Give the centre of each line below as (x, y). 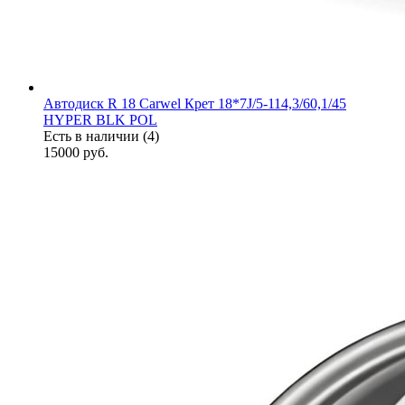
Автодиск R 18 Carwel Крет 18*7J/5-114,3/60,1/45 (195, 104)
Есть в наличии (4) (101, 137)
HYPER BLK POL (100, 120)
